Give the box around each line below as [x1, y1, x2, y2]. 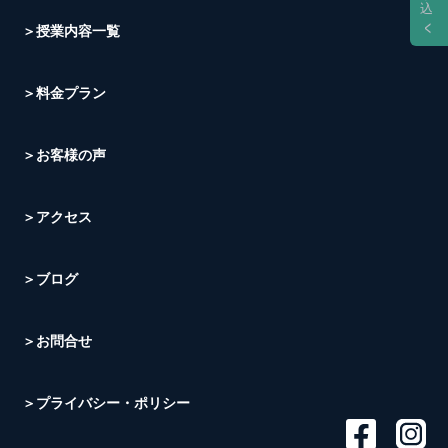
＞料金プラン [22, 84, 107, 101]
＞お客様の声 [22, 146, 107, 163]
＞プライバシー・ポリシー [22, 394, 191, 411]
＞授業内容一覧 [22, 22, 121, 39]
